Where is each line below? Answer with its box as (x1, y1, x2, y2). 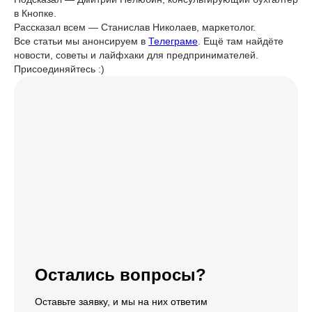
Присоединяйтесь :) (14, 63, 104, 75)
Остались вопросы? (35, 265, 206, 284)
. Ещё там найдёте (198, 36, 283, 47)
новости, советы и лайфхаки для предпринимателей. (14, 49, 258, 61)
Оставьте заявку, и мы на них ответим (35, 296, 208, 307)
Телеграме (148, 36, 198, 47)
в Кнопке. (14, 8, 56, 19)
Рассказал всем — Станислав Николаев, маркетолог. (14, 22, 256, 33)
